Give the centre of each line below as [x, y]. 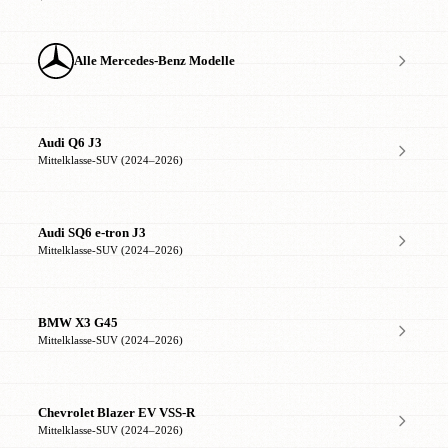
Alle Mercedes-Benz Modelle [154, 61]
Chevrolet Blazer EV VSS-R [116, 413]
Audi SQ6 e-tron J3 [92, 233]
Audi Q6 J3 [70, 143]
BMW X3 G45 [78, 323]
